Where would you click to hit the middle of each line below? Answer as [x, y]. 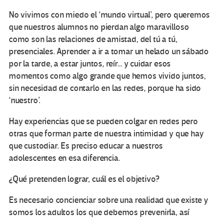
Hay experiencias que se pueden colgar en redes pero [103, 122]
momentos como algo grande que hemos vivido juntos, [108, 76]
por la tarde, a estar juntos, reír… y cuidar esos [90, 64]
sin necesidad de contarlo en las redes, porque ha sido [105, 88]
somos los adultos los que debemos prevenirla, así [99, 213]
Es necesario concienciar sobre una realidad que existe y [109, 200]
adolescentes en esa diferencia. [65, 158]
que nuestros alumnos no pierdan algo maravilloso [99, 27]
